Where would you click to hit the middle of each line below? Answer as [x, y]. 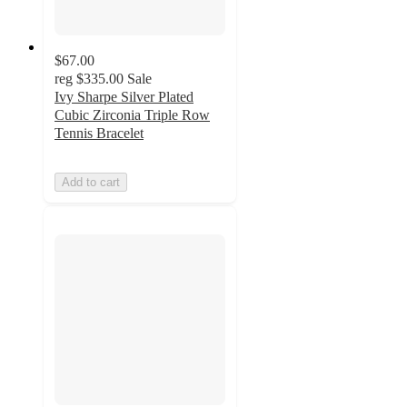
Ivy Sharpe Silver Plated [124, 97]
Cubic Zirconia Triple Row [132, 115]
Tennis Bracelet [99, 134]
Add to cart [91, 183]
